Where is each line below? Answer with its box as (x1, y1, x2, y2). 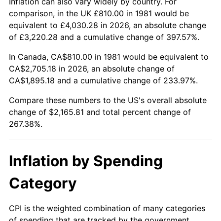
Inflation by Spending (9, 151, 163, 170)
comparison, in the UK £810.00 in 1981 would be (9, 8, 189, 18)
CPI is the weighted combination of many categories (9, 203, 205, 213)
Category (9, 174, 77, 192)
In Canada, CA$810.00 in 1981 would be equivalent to (9, 51, 209, 62)
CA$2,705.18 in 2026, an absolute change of (9, 63, 175, 74)
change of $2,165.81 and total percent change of (9, 107, 191, 117)
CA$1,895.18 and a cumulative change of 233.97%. (9, 75, 198, 85)
